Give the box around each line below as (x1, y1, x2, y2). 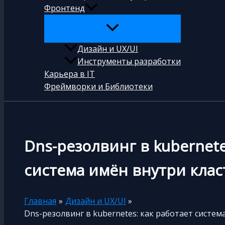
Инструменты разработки (77, 56, 181, 67)
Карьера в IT (44, 68, 95, 80)
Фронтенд (44, 3, 85, 14)
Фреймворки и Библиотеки (44, 81, 153, 92)
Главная (24, 195, 56, 206)
